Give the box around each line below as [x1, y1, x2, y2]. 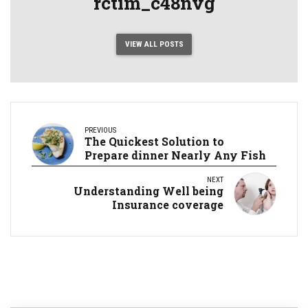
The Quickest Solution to [85, 133, 224, 148]
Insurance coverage [112, 197, 223, 212]
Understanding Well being [74, 183, 223, 198]
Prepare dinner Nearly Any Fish [85, 147, 266, 162]
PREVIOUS [85, 125, 116, 135]
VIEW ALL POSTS [124, 39, 184, 49]
